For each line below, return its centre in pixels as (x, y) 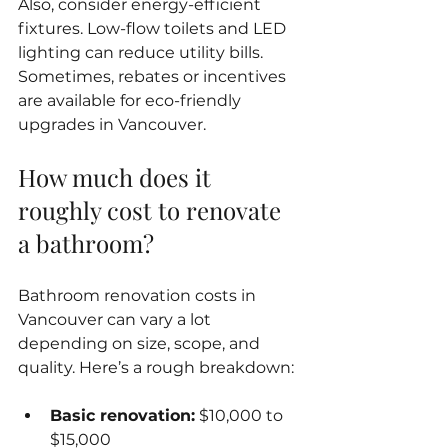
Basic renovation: (122, 415)
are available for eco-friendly (131, 100)
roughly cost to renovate (152, 209)
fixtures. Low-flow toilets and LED (154, 28)
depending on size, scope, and (141, 343)
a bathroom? (86, 242)
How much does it (117, 176)
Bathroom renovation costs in (139, 295)
